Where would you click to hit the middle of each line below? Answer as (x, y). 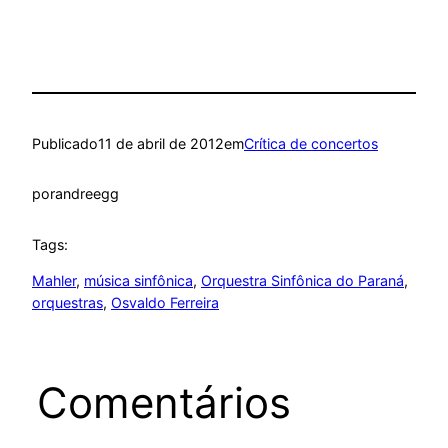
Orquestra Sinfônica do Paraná (302, 281)
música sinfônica (138, 281)
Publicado (65, 143)
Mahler (54, 281)
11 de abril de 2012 (161, 143)
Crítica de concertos (311, 143)
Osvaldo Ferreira (165, 303)
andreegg (87, 194)
